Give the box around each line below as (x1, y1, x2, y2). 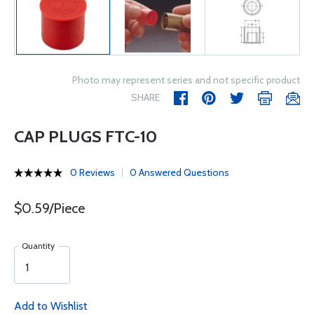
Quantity (22, 240, 55, 251)
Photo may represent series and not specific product (72, 74, 300, 86)
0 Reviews (70, 166, 115, 179)
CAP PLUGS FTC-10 (14, 126, 157, 146)
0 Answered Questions (130, 166, 229, 179)
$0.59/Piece (14, 200, 85, 217)
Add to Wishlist (14, 299, 88, 313)
